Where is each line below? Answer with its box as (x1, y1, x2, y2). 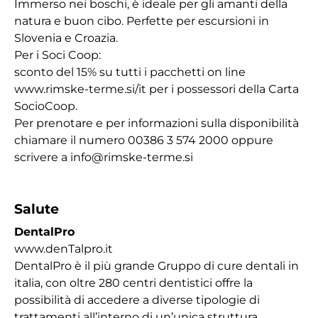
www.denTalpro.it (14, 242, 113, 256)
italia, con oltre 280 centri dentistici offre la (14, 276, 253, 290)
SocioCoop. (14, 99, 77, 113)
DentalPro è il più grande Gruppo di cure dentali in (14, 259, 299, 273)
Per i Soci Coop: (14, 48, 101, 62)
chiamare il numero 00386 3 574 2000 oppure (14, 133, 273, 147)
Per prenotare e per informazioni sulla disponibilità (14, 116, 299, 130)
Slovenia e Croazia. (14, 31, 118, 45)
